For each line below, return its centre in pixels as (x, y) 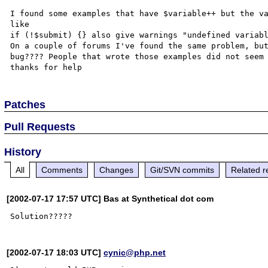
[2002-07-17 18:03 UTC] (55, 252)
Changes (117, 170)
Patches (25, 104)
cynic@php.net (135, 252)
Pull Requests (40, 127)
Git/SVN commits (182, 170)
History (23, 152)
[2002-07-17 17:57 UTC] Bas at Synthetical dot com (110, 198)
